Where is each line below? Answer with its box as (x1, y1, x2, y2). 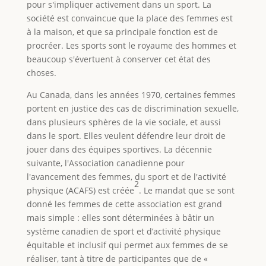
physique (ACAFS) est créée (26, 184, 134, 196)
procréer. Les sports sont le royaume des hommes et (26, 39, 236, 51)
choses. (26, 66, 56, 78)
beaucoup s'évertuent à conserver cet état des (26, 53, 211, 65)
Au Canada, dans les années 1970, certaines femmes (26, 88, 236, 100)
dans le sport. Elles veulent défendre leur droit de (26, 129, 226, 141)
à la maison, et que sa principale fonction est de (26, 26, 218, 37)
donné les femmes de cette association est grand (26, 198, 222, 210)
